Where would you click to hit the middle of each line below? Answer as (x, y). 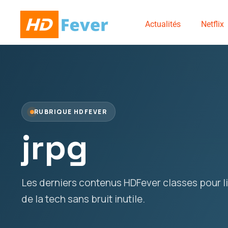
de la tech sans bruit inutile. (83, 199)
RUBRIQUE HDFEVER (71, 112)
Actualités (163, 24)
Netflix (212, 24)
